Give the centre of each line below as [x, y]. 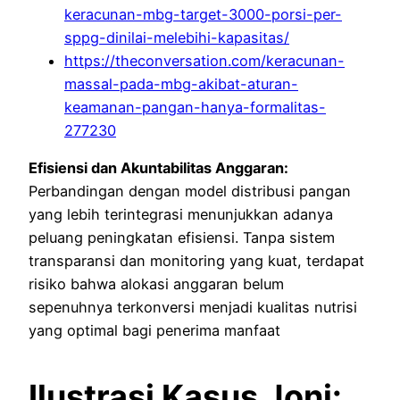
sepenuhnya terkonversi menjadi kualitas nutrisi [193, 308]
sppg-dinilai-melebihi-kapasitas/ [177, 38]
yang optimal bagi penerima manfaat [154, 331]
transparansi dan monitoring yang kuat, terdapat [196, 261]
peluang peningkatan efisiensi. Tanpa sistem [182, 238]
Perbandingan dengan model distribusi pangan [190, 192]
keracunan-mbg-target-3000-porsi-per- [203, 15]
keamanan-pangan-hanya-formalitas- [195, 108]
